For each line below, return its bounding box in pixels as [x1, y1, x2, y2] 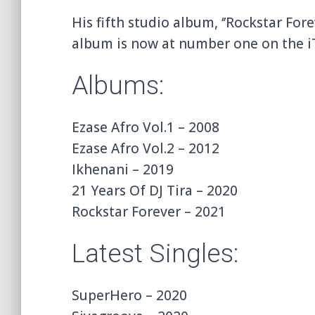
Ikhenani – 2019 [72, 160, 174, 179]
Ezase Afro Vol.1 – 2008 [72, 117, 219, 136]
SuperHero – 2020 [72, 285, 187, 304]
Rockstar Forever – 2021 [72, 202, 226, 221]
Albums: [72, 70, 164, 101]
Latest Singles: [72, 238, 238, 269]
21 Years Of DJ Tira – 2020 [72, 181, 238, 200]
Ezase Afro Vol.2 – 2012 [72, 139, 219, 157]
